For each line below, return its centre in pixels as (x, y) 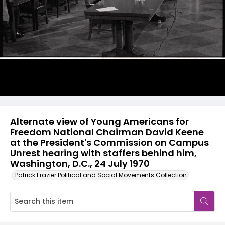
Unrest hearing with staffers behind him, (103, 153)
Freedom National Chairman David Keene (107, 132)
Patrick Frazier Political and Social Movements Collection (101, 175)
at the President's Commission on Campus (109, 142)
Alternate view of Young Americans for (99, 121)
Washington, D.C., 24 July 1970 (80, 163)
